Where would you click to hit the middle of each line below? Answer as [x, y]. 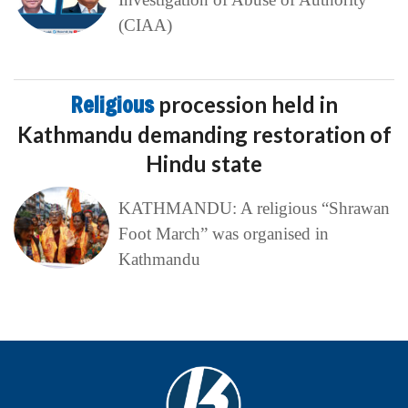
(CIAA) [145, 25]
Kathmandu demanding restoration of [204, 135]
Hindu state [204, 164]
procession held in [248, 105]
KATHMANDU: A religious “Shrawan [254, 209]
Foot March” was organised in [223, 234]
